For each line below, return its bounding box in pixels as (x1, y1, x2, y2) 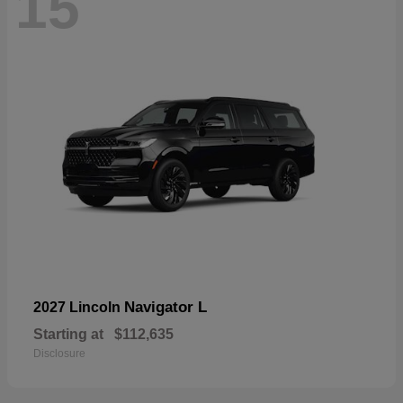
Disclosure (33, 346, 85, 360)
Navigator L (124, 298, 207, 316)
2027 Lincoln (33, 299, 124, 315)
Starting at (33, 326, 103, 342)
